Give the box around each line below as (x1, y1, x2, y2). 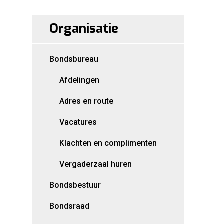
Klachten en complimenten (59, 138, 157, 148)
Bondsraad (49, 201, 89, 211)
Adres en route (59, 96, 113, 106)
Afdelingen (59, 75, 99, 85)
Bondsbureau (49, 54, 98, 64)
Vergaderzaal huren (59, 159, 132, 169)
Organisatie (49, 20, 118, 37)
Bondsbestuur (49, 180, 101, 190)
